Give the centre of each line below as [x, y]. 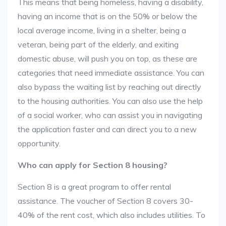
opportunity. [39, 143]
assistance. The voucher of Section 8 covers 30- [105, 201]
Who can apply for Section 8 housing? [93, 165]
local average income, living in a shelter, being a [102, 30]
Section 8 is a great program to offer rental [94, 187]
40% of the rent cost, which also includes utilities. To [111, 215]
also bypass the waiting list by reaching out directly [109, 87]
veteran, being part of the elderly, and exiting [98, 44]
